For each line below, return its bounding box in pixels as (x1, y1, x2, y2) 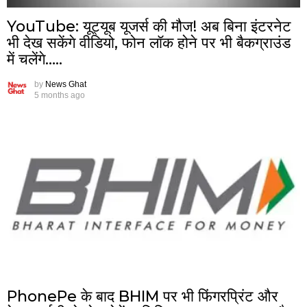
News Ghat (45, 79, 86, 90)
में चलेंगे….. (7, 50, 62, 69)
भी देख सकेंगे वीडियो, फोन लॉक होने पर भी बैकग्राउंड (7, 34, 291, 53)
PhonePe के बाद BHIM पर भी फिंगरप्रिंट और (7, 286, 278, 306)
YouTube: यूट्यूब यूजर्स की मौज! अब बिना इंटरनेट (7, 17, 291, 36)
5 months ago (34, 90, 85, 101)
